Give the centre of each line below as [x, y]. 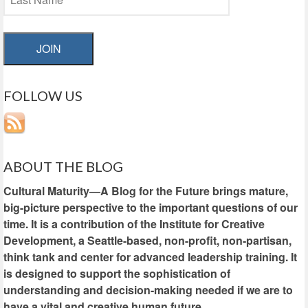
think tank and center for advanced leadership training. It [150, 256]
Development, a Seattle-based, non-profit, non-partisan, [147, 240]
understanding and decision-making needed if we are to [148, 289]
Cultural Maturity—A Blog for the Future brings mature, [146, 190]
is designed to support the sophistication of [117, 273]
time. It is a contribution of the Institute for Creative [134, 223]
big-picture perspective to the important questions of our [151, 207]
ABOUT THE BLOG [63, 166]
